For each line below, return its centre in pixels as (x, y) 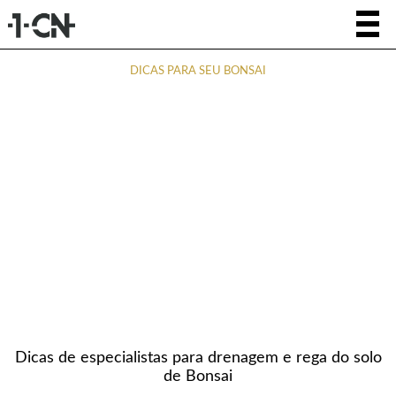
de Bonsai (198, 377)
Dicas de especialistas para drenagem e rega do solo (198, 358)
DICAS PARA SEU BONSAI (198, 71)
